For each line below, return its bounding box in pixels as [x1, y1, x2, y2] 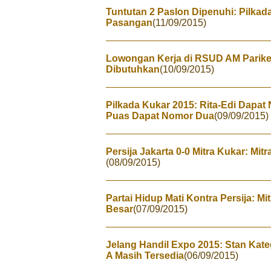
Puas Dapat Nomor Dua [106, 111, 214, 121]
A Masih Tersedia [106, 250, 184, 261]
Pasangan [106, 18, 152, 28]
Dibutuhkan [106, 64, 160, 74]
